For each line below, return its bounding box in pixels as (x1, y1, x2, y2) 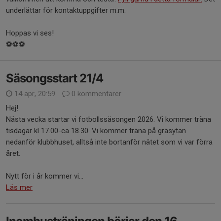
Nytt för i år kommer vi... (6, 172, 83, 181)
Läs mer (6, 183, 33, 192)
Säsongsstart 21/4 (6, 71, 103, 85)
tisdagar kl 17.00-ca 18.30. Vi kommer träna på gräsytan (6, 126, 186, 135)
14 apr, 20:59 (12, 89, 57, 98)
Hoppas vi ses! (6, 29, 56, 37)
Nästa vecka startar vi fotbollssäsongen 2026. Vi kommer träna (6, 115, 211, 124)
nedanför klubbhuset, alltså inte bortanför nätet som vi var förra (6, 138, 213, 147)
